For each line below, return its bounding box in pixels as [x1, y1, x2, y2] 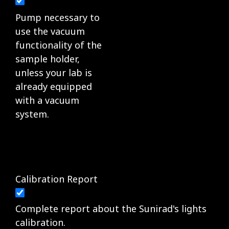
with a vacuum [15, 94, 79, 106]
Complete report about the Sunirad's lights [15, 202, 207, 215]
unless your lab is [15, 66, 92, 79]
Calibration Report [15, 172, 98, 185]
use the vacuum [15, 25, 85, 37]
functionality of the [15, 38, 102, 51]
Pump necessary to [15, 11, 100, 24]
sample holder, [15, 52, 80, 65]
